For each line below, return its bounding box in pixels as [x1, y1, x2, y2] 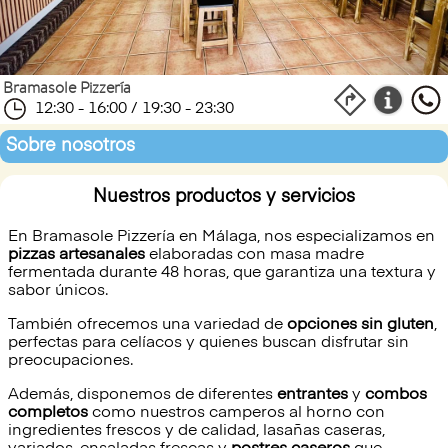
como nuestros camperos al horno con [88, 405, 385, 421]
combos [365, 387, 427, 403]
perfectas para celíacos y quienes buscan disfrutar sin [8, 335, 409, 351]
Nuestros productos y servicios [93, 188, 355, 206]
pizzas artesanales [8, 247, 145, 263]
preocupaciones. [8, 353, 137, 369]
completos [8, 405, 88, 421]
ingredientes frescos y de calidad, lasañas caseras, [8, 423, 385, 439]
